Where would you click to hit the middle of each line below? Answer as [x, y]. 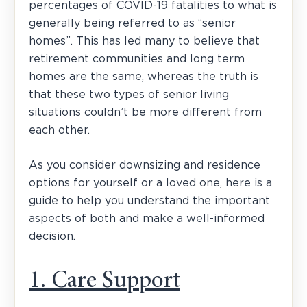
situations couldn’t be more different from [145, 112]
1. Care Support [105, 282]
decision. [52, 236]
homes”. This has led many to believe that [144, 41]
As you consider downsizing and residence [145, 165]
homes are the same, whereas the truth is [144, 76]
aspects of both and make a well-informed [147, 218]
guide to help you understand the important [149, 200]
